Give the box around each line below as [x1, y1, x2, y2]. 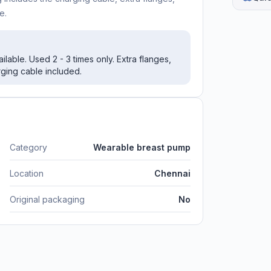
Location [10, 168, 44, 179]
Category [10, 142, 47, 153]
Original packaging [10, 194, 85, 205]
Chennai [154, 168, 191, 179]
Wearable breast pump [93, 142, 191, 153]
